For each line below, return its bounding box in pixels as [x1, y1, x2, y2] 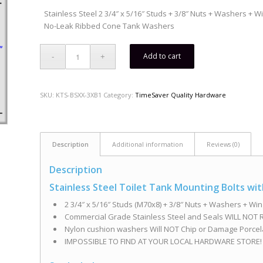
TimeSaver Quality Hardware [135, 90, 227, 100]
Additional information [112, 140, 184, 149]
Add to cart [143, 51, 181, 62]
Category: [103, 90, 136, 100]
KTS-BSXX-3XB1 [56, 90, 102, 100]
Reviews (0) [207, 140, 240, 149]
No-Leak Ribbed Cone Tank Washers [44, 21, 175, 32]
